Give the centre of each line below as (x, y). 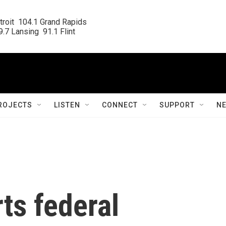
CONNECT (120, 105)
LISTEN (67, 105)
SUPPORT (177, 105)
